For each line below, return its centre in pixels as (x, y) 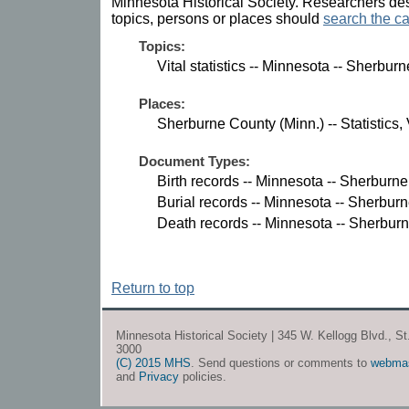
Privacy (159, 377)
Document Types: (194, 162)
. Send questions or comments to (281, 363)
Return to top (153, 288)
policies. (203, 377)
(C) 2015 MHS (153, 363)
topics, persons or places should (217, 18)
